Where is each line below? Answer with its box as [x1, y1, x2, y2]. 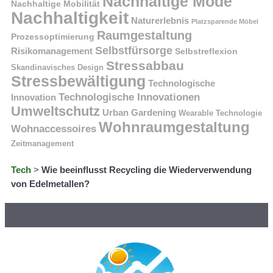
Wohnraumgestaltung [99, 119, 250, 136]
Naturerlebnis [131, 16, 189, 26]
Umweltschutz [11, 104, 100, 119]
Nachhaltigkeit [11, 9, 129, 28]
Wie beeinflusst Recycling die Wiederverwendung [41, 165, 252, 175]
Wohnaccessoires [11, 123, 96, 135]
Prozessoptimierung [11, 32, 94, 42]
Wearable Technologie [179, 108, 262, 118]
